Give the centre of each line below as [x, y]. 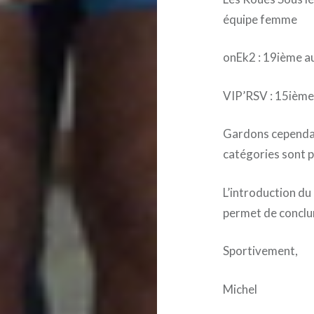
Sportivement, [261, 251]
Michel [240, 289]
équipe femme [260, 19]
